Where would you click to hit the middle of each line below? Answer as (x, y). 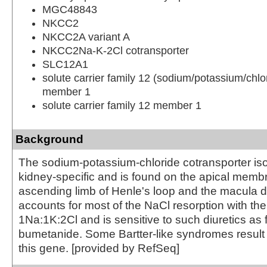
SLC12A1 (65, 64)
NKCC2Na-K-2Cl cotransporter (116, 50)
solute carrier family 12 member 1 (122, 105)
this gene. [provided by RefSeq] (99, 248)
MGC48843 (70, 9)
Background (49, 139)
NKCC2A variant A (86, 37)
